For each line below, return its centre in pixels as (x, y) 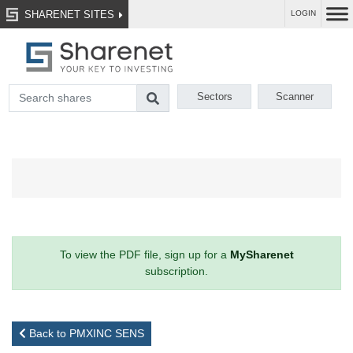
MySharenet (262, 255)
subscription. (176, 271)
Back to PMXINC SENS (85, 334)
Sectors (214, 97)
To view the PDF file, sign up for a (145, 255)
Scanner (295, 97)
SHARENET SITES (67, 14)
